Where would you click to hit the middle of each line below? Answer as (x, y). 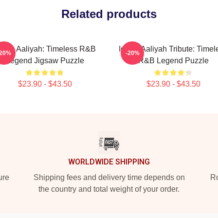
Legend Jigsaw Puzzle (45, 61)
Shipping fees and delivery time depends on (109, 177)
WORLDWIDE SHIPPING (109, 162)
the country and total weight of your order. (109, 189)
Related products (109, 14)
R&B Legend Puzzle (173, 61)
